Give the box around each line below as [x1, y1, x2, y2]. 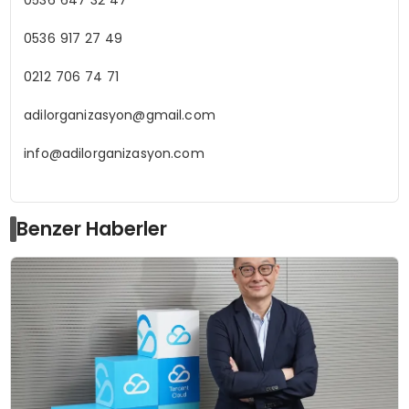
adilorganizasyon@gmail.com [24, 105, 215, 124]
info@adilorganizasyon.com [24, 143, 204, 163]
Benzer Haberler [16, 215, 168, 243]
